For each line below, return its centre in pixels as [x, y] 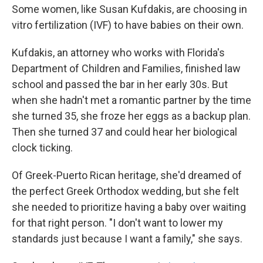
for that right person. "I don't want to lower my [117, 223]
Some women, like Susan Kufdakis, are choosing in [129, 9]
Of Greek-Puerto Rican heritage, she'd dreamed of [127, 175]
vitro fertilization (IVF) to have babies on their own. [128, 25]
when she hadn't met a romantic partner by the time [131, 100]
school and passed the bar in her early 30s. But [120, 84]
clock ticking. [42, 148]
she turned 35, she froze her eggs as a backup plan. [131, 116]
